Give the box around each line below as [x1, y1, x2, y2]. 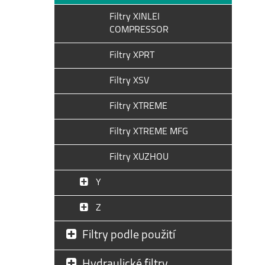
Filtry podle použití [82, 230, 175, 241]
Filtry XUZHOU [109, 153, 169, 162]
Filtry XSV [109, 76, 149, 86]
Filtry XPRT [109, 51, 154, 60]
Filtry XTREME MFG [109, 127, 188, 137]
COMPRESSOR [109, 25, 169, 35]
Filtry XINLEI [109, 12, 160, 22]
